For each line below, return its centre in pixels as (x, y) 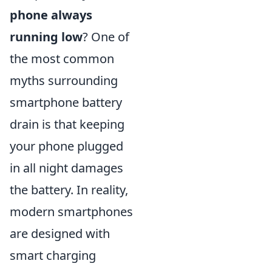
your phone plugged (66, 146)
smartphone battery (66, 102)
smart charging (53, 255)
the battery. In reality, (69, 189)
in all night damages (66, 168)
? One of (106, 36)
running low (46, 36)
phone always (51, 15)
